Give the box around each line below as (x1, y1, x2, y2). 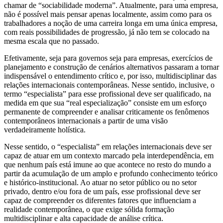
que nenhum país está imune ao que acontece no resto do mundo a (4, 160, 211, 169)
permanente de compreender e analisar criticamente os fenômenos (4, 107, 209, 116)
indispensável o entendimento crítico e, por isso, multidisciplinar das (4, 71, 217, 80)
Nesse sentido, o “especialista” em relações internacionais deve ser (4, 142, 212, 151)
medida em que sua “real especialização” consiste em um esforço (4, 98, 207, 107)
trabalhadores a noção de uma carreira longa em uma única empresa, (4, 18, 218, 27)
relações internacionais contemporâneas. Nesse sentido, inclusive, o (4, 80, 215, 89)
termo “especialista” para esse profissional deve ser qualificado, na (4, 89, 211, 98)
